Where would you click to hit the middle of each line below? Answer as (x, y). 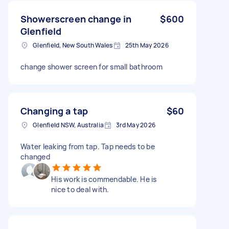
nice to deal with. (80, 189)
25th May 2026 (147, 45)
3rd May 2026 (136, 125)
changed (35, 156)
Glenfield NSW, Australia (68, 125)
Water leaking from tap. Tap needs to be (88, 146)
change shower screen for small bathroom (91, 66)
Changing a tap (54, 111)
